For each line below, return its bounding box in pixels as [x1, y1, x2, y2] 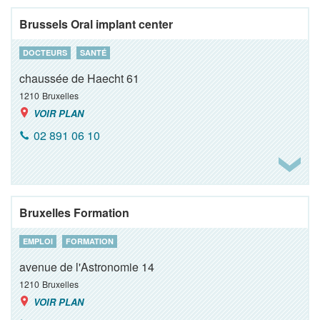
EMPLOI [23, 236, 53, 246]
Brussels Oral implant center [19, 16, 173, 32]
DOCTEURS [23, 47, 67, 58]
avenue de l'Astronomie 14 [19, 259, 154, 275]
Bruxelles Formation [19, 204, 129, 221]
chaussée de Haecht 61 [19, 70, 139, 86]
